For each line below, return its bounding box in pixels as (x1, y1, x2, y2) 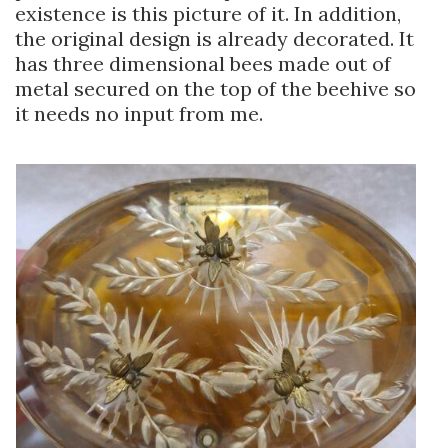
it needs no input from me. (15, 101, 263, 127)
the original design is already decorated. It (15, 26, 414, 52)
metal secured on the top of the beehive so (15, 76, 416, 102)
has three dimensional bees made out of (15, 51, 391, 77)
